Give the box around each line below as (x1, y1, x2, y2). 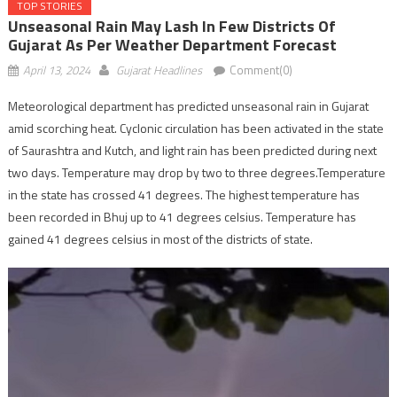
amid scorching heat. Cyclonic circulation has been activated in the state (7, 119, 384, 138)
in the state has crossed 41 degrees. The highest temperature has (7, 185, 360, 205)
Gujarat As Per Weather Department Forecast (7, 33, 337, 58)
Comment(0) (229, 61, 292, 80)
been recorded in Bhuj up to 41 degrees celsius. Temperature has (7, 207, 356, 227)
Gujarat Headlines (115, 61, 202, 80)
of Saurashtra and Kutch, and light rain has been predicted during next (7, 141, 377, 160)
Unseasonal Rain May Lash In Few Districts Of (7, 14, 336, 39)
